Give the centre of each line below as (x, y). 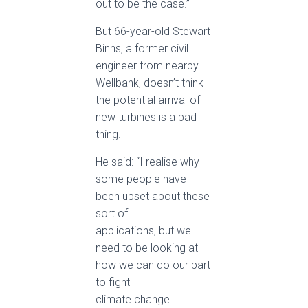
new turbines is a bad (146, 117)
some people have (141, 179)
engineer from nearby (147, 66)
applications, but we (143, 231)
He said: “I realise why (147, 162)
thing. (108, 134)
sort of (112, 213)
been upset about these (153, 196)
